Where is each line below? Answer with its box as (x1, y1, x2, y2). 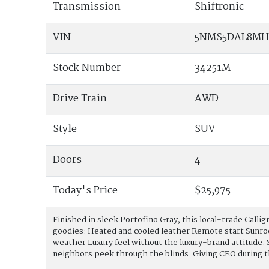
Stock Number (53, 59, 121, 76)
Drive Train (53, 90, 107, 107)
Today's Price (53, 182, 118, 199)
